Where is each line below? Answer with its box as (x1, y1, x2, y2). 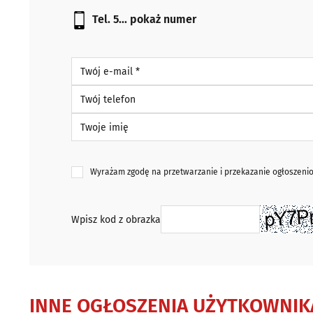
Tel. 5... (92, 13, 130, 27)
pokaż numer (130, 13, 196, 27)
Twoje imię (71, 113, 119, 125)
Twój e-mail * (71, 57, 130, 69)
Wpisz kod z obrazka (71, 213, 161, 226)
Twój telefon (71, 85, 126, 97)
